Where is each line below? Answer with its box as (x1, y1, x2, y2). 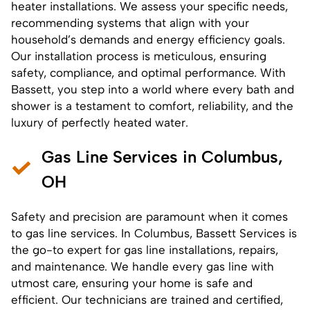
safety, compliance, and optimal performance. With (11, 65, 286, 80)
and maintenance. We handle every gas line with (11, 259, 274, 273)
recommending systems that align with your (11, 15, 249, 30)
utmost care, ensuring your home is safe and (11, 275, 253, 290)
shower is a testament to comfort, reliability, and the (11, 98, 293, 113)
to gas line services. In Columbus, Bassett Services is (11, 226, 297, 240)
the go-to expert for (11, 242, 124, 257)
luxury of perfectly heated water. (11, 115, 188, 129)
